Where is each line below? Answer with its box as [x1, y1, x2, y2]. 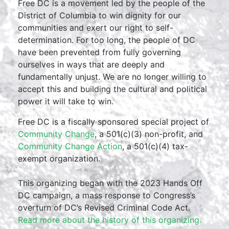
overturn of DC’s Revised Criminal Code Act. [18, 202, 190, 213]
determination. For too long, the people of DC [18, 35, 195, 45]
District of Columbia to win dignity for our [18, 10, 181, 20]
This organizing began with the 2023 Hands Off [18, 178, 202, 188]
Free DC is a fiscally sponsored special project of [18, 117, 209, 127]
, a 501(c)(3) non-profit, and [95, 129, 203, 139]
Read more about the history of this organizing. [18, 215, 201, 225]
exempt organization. [18, 153, 100, 164]
